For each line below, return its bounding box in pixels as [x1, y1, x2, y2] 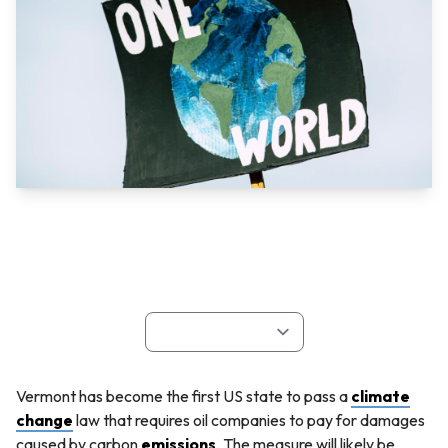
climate [351, 386, 410, 407]
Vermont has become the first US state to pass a [16, 386, 351, 407]
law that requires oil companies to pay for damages [73, 410, 425, 431]
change [16, 410, 73, 431]
